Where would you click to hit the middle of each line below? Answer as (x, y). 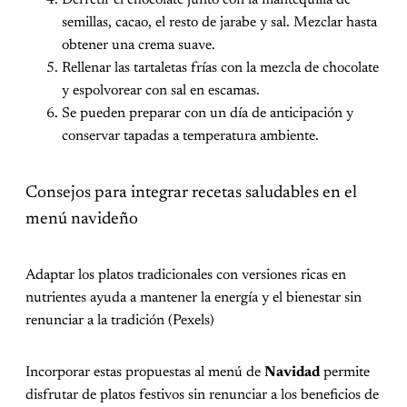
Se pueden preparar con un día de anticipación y (208, 114)
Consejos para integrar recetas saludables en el (191, 194)
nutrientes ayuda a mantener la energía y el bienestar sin (194, 298)
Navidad (292, 372)
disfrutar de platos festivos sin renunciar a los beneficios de (202, 395)
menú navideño (82, 220)
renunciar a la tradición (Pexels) (120, 320)
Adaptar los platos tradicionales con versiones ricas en (186, 275)
